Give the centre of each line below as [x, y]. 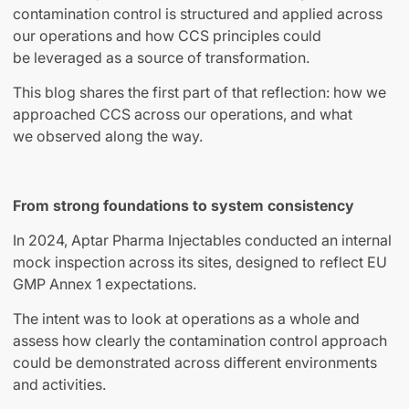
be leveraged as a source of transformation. [161, 58]
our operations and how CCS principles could [167, 36]
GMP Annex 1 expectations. [105, 284]
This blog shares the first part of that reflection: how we [199, 93]
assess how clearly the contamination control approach [200, 341]
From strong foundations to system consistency [184, 206]
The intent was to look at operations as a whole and [186, 319]
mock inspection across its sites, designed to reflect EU [200, 262]
